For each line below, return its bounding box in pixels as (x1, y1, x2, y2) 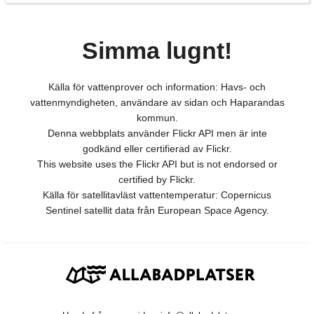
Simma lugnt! (82, 37, 232, 64)
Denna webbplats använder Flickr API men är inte (47, 128, 267, 139)
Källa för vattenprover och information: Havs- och (48, 81, 266, 93)
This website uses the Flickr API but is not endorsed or (36, 158, 278, 170)
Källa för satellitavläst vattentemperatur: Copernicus (43, 189, 271, 201)
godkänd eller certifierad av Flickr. (82, 143, 232, 155)
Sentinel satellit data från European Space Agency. (45, 205, 269, 217)
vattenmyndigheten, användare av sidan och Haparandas (29, 97, 285, 109)
